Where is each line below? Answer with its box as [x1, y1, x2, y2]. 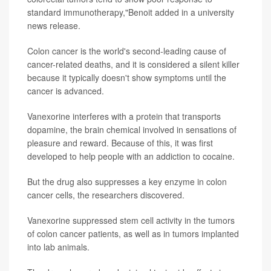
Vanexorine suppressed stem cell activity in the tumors [27, 214, 235, 227]
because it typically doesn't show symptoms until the [27, 71, 226, 84]
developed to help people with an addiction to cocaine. [27, 150, 235, 163]
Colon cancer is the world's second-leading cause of [27, 45, 226, 57]
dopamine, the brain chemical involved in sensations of [27, 123, 237, 136]
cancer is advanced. [27, 85, 104, 97]
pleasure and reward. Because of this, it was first [27, 137, 213, 149]
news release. [27, 19, 80, 32]
